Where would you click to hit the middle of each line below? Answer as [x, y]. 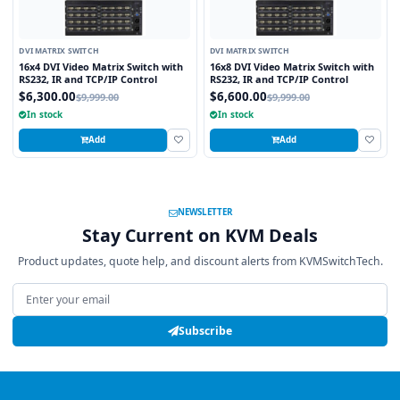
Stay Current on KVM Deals [200, 236]
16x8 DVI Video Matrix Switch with [292, 66]
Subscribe [205, 331]
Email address [54, 292]
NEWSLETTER [204, 212]
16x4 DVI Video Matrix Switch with [101, 66]
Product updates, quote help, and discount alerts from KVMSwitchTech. [200, 262]
